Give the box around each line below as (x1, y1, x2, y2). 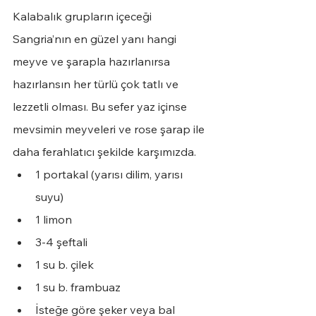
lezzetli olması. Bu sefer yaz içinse (13, 99, 190, 114)
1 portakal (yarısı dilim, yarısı (35, 167, 186, 182)
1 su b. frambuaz (35, 280, 121, 295)
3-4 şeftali (35, 235, 87, 250)
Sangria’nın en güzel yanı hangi (13, 32, 179, 47)
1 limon (35, 212, 75, 227)
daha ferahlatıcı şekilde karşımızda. (13, 145, 199, 159)
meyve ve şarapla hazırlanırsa (13, 54, 173, 69)
